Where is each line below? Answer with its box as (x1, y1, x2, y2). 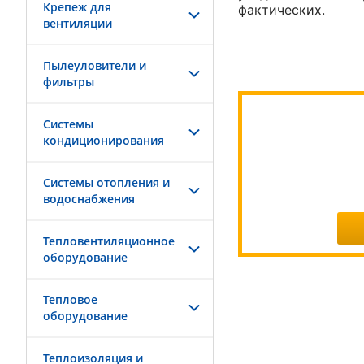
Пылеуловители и (43, 58, 146, 73)
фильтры (43, 74, 94, 89)
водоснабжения (43, 191, 135, 206)
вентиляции (43, 15, 112, 31)
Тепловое (43, 292, 97, 307)
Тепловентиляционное (43, 233, 175, 249)
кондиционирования (43, 132, 164, 148)
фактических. (238, 2, 325, 18)
